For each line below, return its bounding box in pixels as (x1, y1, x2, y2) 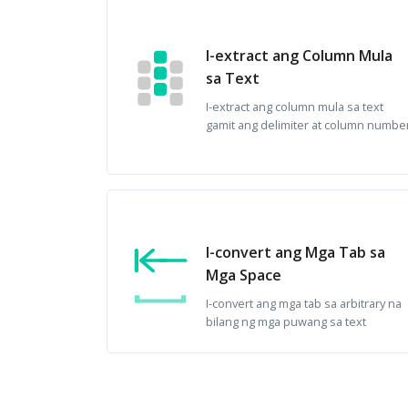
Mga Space (206, 265, 281, 285)
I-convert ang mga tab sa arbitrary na (206, 295, 402, 311)
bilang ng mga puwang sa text (206, 313, 366, 330)
